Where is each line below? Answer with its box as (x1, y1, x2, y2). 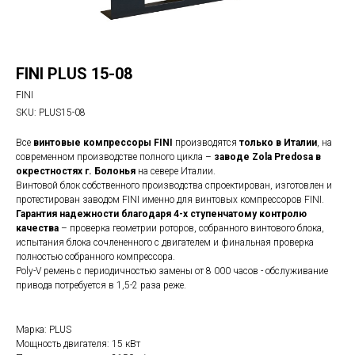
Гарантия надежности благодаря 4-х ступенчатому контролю (16, 208, 307, 219)
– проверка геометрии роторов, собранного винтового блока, (61, 223, 324, 234)
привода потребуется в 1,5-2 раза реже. (16, 280, 186, 291)
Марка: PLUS (16, 324, 71, 335)
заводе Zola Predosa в (214, 151, 321, 162)
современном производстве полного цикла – (16, 151, 214, 162)
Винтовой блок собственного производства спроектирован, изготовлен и (16, 180, 332, 191)
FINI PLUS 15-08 (16, 64, 132, 83)
